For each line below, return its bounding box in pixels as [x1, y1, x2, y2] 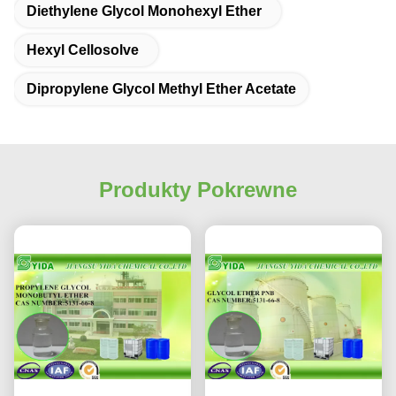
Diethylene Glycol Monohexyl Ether [27, 4, 262, 19]
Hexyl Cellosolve [27, 42, 139, 57]
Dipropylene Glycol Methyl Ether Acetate [27, 81, 296, 96]
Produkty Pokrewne [99, 178, 297, 202]
